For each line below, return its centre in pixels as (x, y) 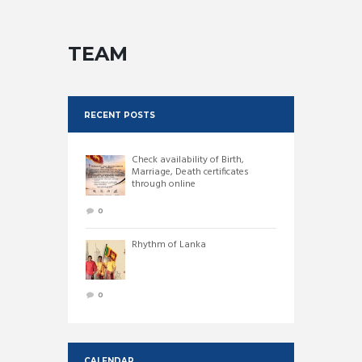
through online (163, 185)
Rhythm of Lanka (168, 244)
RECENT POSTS (119, 114)
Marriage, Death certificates (190, 173)
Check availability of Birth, (187, 160)
